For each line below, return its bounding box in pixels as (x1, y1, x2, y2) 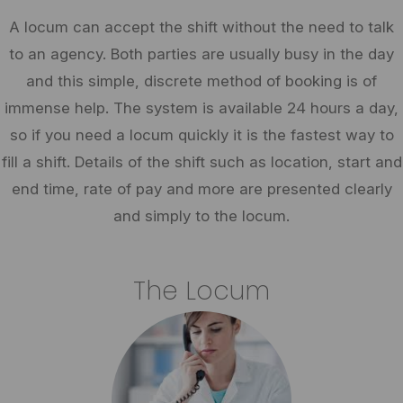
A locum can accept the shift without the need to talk (9, 18, 394, 36)
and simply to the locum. (113, 207, 290, 225)
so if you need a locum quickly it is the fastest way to (9, 126, 394, 144)
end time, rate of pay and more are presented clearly (11, 180, 392, 198)
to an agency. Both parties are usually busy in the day (9, 45, 394, 63)
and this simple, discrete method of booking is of (26, 72, 377, 90)
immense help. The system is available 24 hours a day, (4, 99, 399, 117)
